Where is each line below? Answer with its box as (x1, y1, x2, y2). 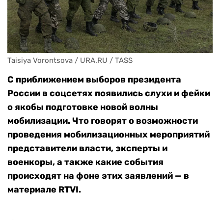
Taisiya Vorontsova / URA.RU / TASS (7, 56, 133, 65)
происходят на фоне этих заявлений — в (7, 170, 189, 182)
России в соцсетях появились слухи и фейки (7, 88, 210, 99)
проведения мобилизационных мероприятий (7, 129, 210, 140)
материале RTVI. (7, 184, 81, 195)
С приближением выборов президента (7, 74, 181, 85)
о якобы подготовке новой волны (7, 102, 158, 113)
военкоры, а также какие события (7, 157, 164, 168)
